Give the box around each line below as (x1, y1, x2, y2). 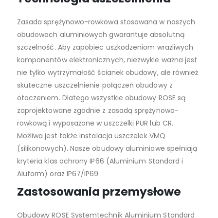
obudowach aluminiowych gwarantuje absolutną (17, 29, 184, 39)
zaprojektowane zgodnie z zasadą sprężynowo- (17, 105, 179, 115)
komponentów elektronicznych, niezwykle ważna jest (17, 54, 198, 65)
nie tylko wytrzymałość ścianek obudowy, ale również (17, 67, 199, 77)
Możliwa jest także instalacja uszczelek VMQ (17, 130, 165, 141)
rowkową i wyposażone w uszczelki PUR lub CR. (17, 118, 173, 128)
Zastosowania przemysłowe (17, 183, 181, 200)
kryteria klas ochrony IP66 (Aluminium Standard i (17, 156, 183, 166)
